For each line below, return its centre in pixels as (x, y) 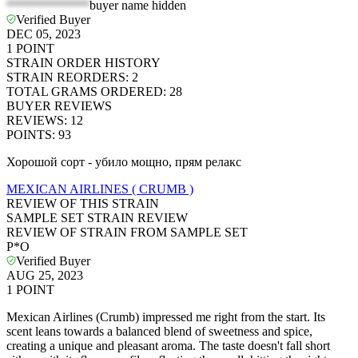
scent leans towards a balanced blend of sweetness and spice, (159, 332)
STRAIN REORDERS (66, 78)
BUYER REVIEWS (59, 106)
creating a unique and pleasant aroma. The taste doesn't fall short (168, 346)
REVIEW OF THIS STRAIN (83, 204)
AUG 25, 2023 (45, 276)
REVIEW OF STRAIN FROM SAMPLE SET (127, 233)
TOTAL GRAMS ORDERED (85, 92)
